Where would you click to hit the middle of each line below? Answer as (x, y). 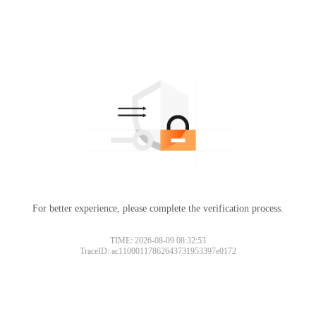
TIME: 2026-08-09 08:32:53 (158, 240)
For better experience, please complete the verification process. (158, 208)
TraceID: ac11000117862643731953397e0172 (158, 251)
